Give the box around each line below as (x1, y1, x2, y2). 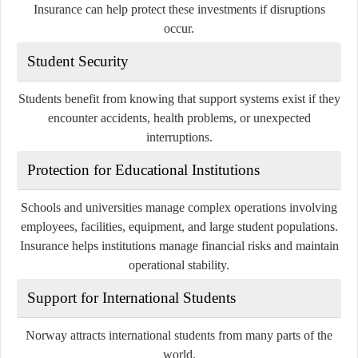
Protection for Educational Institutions (27, 161, 260, 178)
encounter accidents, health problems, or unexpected (47, 110, 311, 125)
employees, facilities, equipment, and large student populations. (20, 219, 338, 233)
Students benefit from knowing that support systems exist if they (18, 91, 340, 105)
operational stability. (129, 257, 229, 272)
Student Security (27, 52, 129, 70)
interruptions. (145, 129, 213, 144)
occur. (164, 21, 194, 35)
